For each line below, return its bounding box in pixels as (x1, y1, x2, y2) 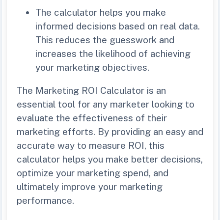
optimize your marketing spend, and (17, 167, 168, 178)
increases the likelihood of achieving (35, 48, 191, 59)
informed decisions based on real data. (35, 20, 200, 31)
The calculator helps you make (35, 6, 166, 18)
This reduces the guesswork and (35, 34, 174, 45)
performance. (17, 194, 74, 206)
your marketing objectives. (35, 61, 149, 73)
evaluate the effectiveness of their (17, 112, 167, 123)
